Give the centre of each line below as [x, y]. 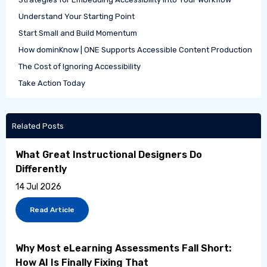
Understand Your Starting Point [77, 16]
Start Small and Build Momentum [78, 33]
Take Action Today [52, 83]
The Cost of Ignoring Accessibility [80, 66]
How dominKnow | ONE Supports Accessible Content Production [135, 49]
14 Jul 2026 [38, 187]
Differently [41, 169]
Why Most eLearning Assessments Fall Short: [123, 248]
